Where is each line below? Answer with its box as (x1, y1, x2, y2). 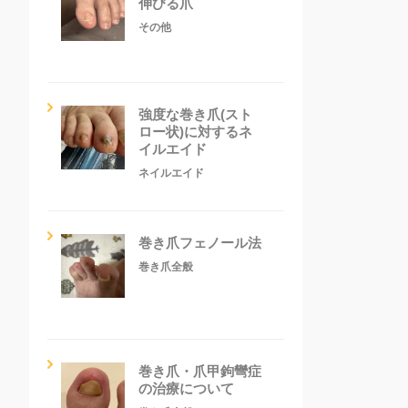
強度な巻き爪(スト (138, 106, 252, 122)
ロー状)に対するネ (138, 123, 252, 139)
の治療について (138, 380, 234, 396)
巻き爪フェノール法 (138, 234, 261, 250)
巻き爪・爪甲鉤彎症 (138, 362, 261, 379)
